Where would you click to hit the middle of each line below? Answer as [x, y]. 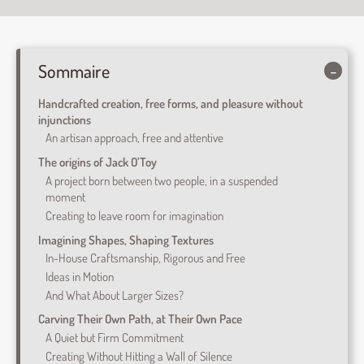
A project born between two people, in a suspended [161, 180]
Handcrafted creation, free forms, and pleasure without [170, 103]
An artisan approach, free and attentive [134, 138]
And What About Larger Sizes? [114, 295]
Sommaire [74, 71]
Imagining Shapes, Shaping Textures [126, 239]
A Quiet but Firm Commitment [114, 338]
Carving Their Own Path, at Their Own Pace [140, 319]
